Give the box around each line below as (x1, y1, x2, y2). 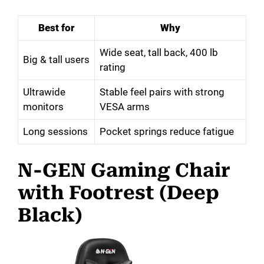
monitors (23, 100, 64, 113)
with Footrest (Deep (18, 181, 219, 204)
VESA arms (100, 100, 150, 113)
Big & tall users (23, 53, 90, 65)
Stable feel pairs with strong (100, 85, 225, 98)
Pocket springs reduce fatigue (100, 125, 234, 137)
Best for (38, 21, 74, 34)
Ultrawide (23, 85, 65, 98)
